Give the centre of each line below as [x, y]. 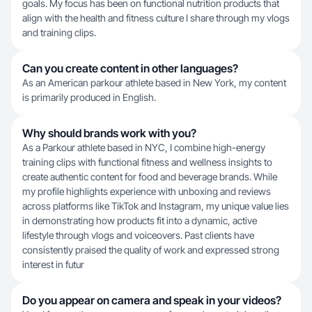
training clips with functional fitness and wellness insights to [147, 162]
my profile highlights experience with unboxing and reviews [147, 191]
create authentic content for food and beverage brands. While [150, 177]
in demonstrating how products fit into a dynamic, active [140, 220]
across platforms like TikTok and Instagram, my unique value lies [156, 206]
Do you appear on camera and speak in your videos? [152, 300]
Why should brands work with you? [109, 133]
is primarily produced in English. [89, 97]
